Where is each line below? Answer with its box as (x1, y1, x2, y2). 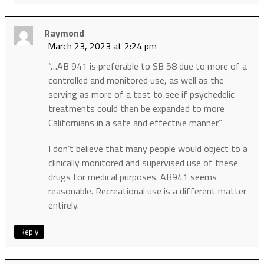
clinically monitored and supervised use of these (48, 156, 238, 170)
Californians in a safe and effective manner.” (48, 115, 222, 130)
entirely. (48, 198, 79, 213)
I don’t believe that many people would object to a (48, 141, 247, 156)
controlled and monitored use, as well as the (48, 73, 224, 88)
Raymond (44, 26, 84, 41)
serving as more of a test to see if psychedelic (48, 87, 235, 102)
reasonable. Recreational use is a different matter (48, 184, 246, 199)
